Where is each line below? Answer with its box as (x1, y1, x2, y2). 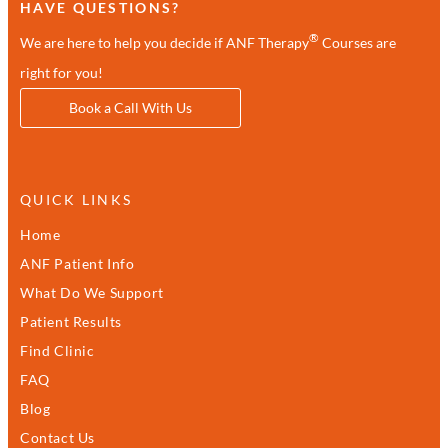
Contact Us (20, 428, 95, 446)
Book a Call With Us (69, 98, 192, 116)
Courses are (319, 33, 396, 51)
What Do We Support (20, 283, 164, 301)
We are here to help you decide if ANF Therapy (20, 33, 309, 51)
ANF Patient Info (20, 254, 135, 272)
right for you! (20, 63, 103, 81)
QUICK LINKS (20, 190, 133, 208)
